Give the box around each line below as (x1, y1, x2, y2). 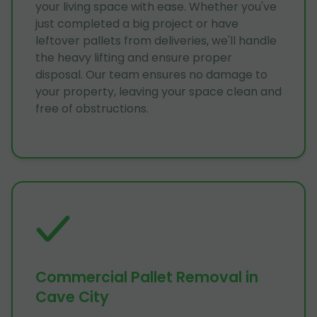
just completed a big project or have (35, 15, 238, 32)
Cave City (35, 286, 109, 307)
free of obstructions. (35, 100, 149, 117)
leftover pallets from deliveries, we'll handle (35, 32, 277, 49)
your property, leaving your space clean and (35, 83, 282, 100)
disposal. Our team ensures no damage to (35, 66, 267, 83)
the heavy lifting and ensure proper (35, 49, 232, 66)
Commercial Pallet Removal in (35, 266, 258, 287)
